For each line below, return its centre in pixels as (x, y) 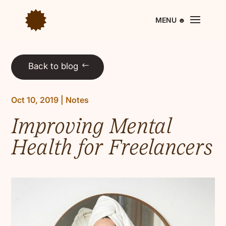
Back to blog (53, 66)
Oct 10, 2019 (35, 100)
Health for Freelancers (112, 147)
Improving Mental (92, 126)
